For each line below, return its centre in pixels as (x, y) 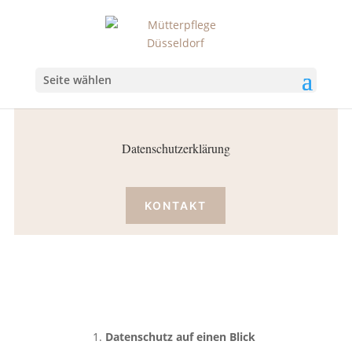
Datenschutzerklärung (176, 148)
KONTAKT (176, 206)
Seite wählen (77, 80)
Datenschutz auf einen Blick (182, 336)
